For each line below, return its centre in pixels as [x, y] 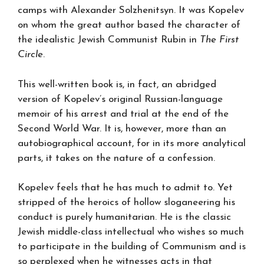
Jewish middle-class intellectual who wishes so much [131, 232]
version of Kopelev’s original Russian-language [120, 99]
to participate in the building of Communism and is [132, 247]
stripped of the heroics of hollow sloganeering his [126, 202]
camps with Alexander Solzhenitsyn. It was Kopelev [131, 10]
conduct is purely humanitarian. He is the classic [124, 217]
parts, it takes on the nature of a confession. [116, 158]
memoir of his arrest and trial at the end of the [123, 114]
